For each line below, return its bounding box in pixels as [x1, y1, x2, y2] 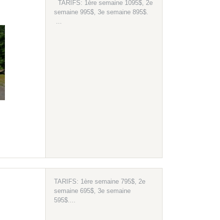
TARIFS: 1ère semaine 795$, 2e [54, 178, 145, 186]
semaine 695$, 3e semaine [54, 187, 131, 195]
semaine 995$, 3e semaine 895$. [54, 8, 148, 16]
